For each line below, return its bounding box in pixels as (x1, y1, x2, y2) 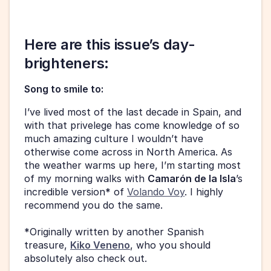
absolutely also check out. (24, 252, 150, 265)
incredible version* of (24, 186, 127, 198)
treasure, (24, 239, 70, 252)
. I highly (184, 186, 223, 198)
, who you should (130, 239, 211, 252)
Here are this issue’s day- (24, 36, 195, 54)
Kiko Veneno (70, 239, 130, 252)
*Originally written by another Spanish (24, 226, 204, 238)
